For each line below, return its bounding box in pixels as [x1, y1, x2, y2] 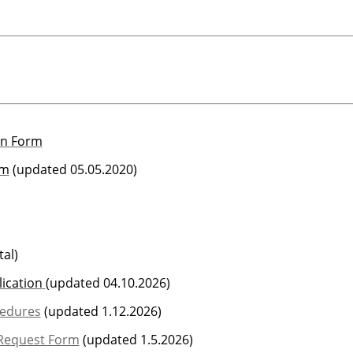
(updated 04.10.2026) [45, 274, 170, 292]
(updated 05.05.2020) [9, 161, 137, 179]
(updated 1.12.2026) [40, 303, 162, 321]
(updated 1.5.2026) [79, 331, 193, 349]
